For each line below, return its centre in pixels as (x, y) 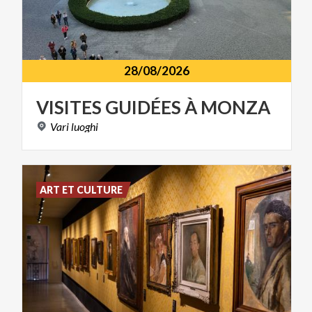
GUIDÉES (143, 108)
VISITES (69, 108)
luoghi (85, 127)
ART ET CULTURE (81, 190)
